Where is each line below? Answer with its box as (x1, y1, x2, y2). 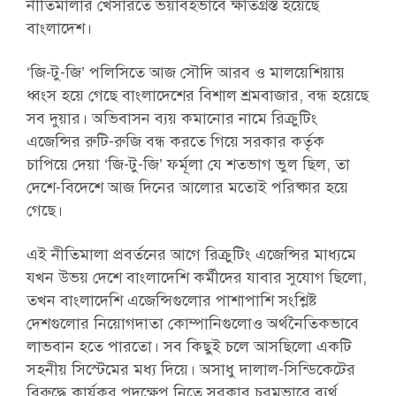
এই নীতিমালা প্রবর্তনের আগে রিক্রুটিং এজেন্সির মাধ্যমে (26, 245, 356, 264)
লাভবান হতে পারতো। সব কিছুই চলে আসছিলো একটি (26, 337, 352, 356)
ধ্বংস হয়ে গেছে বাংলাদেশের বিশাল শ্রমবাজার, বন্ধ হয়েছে (26, 86, 369, 105)
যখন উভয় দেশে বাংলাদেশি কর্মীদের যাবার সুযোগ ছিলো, (26, 268, 367, 287)
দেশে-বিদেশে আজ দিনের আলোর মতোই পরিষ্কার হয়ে (26, 178, 348, 197)
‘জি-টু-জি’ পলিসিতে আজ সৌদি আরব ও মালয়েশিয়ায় (26, 63, 345, 82)
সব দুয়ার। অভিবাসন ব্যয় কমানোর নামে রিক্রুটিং (26, 109, 317, 128)
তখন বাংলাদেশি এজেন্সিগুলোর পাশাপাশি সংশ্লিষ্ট (26, 291, 317, 310)
